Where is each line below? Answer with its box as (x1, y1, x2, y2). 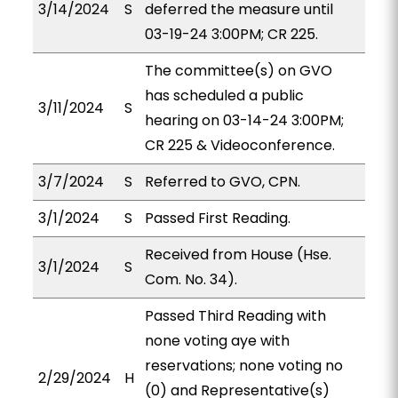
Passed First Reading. (144, 208, 291, 228)
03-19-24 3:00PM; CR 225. (144, 24, 318, 44)
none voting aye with (144, 330, 290, 351)
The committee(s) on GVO (144, 60, 332, 81)
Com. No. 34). (144, 269, 237, 290)
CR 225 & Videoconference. (144, 135, 335, 155)
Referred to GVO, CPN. (144, 171, 300, 192)
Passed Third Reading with (144, 306, 326, 326)
